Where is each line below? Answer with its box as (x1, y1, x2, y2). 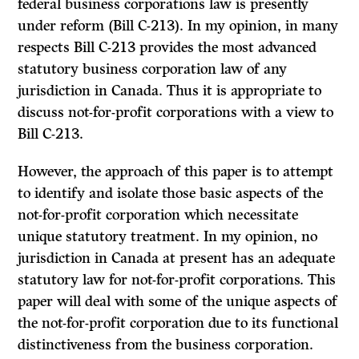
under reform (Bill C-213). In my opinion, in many (18, 17, 339, 35)
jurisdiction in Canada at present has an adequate (18, 249, 336, 268)
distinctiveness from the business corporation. (18, 336, 314, 354)
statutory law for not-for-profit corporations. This (18, 271, 337, 289)
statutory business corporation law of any (18, 60, 288, 79)
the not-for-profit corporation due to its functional (18, 314, 339, 333)
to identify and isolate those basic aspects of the (18, 184, 324, 203)
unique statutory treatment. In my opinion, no (18, 228, 318, 246)
